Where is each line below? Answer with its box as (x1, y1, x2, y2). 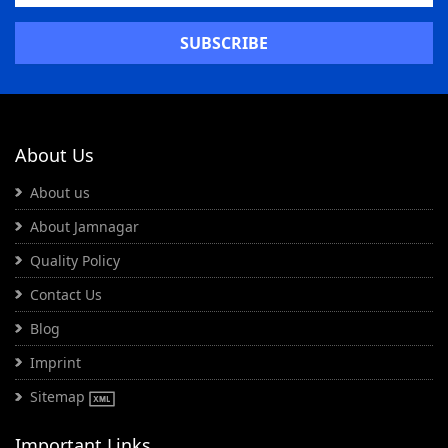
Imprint (30, 353, 81, 373)
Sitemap (30, 387, 89, 407)
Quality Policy (30, 251, 120, 271)
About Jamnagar (30, 217, 139, 237)
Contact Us (30, 285, 102, 305)
